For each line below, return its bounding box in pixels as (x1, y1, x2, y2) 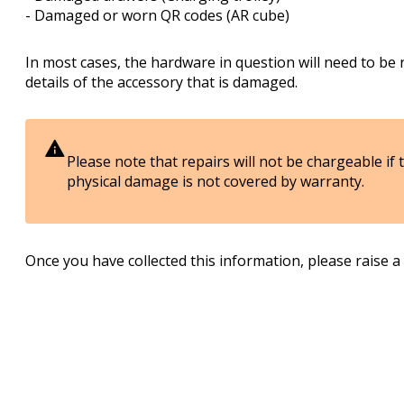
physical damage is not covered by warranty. (67, 171, 364, 192)
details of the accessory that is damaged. (25, 72, 298, 93)
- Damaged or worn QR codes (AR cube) (25, 5, 289, 26)
